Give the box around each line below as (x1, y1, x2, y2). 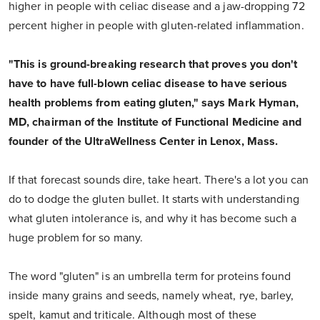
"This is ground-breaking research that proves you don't (9, 57, 298, 72)
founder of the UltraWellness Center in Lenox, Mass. (9, 134, 279, 149)
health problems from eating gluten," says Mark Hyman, (9, 96, 299, 111)
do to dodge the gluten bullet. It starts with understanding (9, 192, 299, 207)
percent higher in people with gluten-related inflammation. (9, 19, 304, 34)
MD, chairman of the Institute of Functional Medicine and (9, 115, 302, 130)
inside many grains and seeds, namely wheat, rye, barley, (9, 289, 294, 304)
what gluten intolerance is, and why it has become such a (9, 211, 297, 226)
